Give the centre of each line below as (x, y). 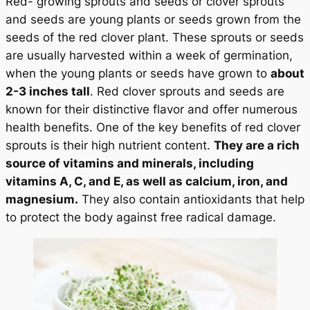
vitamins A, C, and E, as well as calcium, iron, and (147, 181)
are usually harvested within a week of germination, (149, 55)
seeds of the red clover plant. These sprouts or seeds (155, 37)
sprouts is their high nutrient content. (110, 145)
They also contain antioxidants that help (191, 199)
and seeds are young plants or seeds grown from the (153, 19)
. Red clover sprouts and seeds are (187, 91)
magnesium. (42, 199)
